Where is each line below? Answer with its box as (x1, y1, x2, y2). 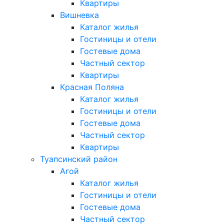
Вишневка (60, 9, 99, 20)
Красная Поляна (60, 81, 124, 92)
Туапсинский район (40, 153, 117, 164)
